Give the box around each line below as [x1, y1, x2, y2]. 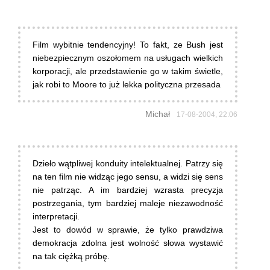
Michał [145, 109, 170, 119]
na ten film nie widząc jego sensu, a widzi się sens [33, 172, 223, 182]
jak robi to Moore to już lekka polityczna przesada [33, 80, 221, 90]
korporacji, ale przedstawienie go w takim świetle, [33, 66, 223, 77]
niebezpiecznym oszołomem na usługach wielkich [33, 53, 223, 63]
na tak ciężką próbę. [33, 251, 110, 262]
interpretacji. [33, 212, 80, 222]
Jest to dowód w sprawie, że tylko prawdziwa [33, 225, 223, 235]
